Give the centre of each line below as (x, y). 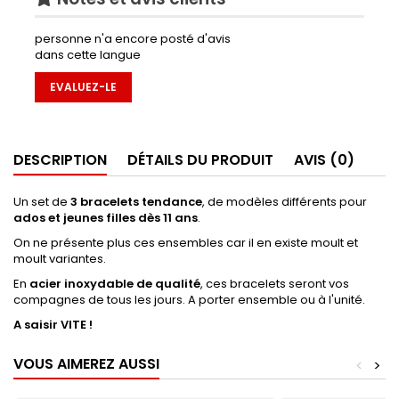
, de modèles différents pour (285, 202)
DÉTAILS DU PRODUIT (200, 160)
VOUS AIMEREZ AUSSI (86, 364)
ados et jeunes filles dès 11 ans (106, 218)
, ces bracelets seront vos (275, 284)
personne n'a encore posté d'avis (133, 39)
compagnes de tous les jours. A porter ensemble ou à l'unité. (189, 300)
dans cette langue (88, 55)
